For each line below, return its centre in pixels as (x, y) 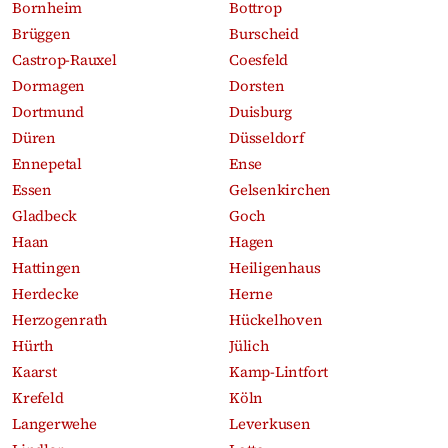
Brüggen (41, 33)
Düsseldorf (266, 137)
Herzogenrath (60, 319)
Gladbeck (45, 215)
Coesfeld (259, 59)
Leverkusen (270, 423)
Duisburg (261, 111)
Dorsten (257, 85)
